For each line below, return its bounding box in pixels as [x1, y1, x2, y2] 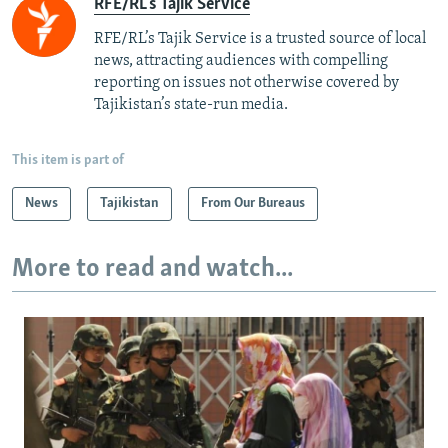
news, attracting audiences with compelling [94, 53, 388, 70]
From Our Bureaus [201, 196, 305, 212]
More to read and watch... [12, 256, 293, 284]
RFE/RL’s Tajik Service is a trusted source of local [94, 31, 426, 48]
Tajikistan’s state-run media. [94, 97, 288, 114]
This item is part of [12, 153, 124, 169]
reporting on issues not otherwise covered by [94, 75, 399, 92]
